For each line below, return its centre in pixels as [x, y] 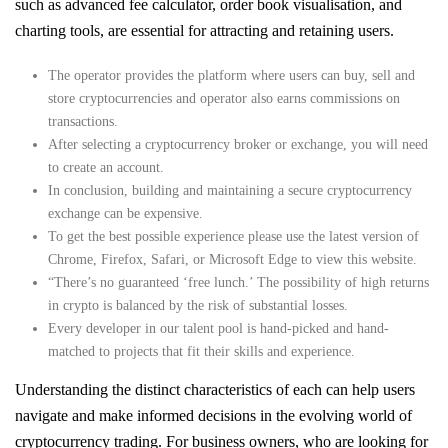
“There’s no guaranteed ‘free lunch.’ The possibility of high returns [238, 282]
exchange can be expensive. [125, 213]
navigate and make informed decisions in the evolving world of [213, 415]
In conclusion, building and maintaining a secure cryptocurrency [229, 190]
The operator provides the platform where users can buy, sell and [231, 75]
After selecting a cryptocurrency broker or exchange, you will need [237, 144]
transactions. [82, 121]
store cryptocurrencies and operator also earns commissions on [223, 98]
